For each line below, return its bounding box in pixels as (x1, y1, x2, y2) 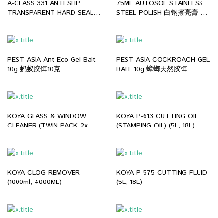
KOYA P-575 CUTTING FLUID (116, 167, 207, 178)
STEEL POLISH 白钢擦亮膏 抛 (116, 7, 207, 18)
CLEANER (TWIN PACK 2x (7, 120, 88, 130)
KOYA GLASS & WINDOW (7, 111, 86, 121)
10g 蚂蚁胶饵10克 (7, 64, 60, 74)
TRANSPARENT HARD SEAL (7, 7, 93, 18)
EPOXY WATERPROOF (7, 17, 78, 27)
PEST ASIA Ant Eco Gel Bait (7, 54, 96, 65)
